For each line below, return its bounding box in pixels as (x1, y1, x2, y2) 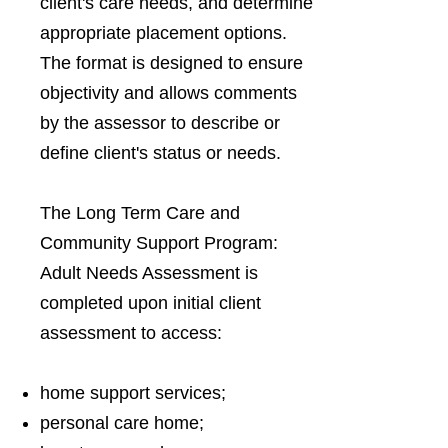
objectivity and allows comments (40, 83, 297, 103)
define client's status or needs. (40, 143, 281, 163)
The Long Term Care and (40, 203, 240, 223)
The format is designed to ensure (40, 53, 303, 73)
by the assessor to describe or (40, 113, 280, 133)
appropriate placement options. (40, 23, 287, 43)
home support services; (40, 383, 226, 403)
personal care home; (40, 413, 204, 433)
